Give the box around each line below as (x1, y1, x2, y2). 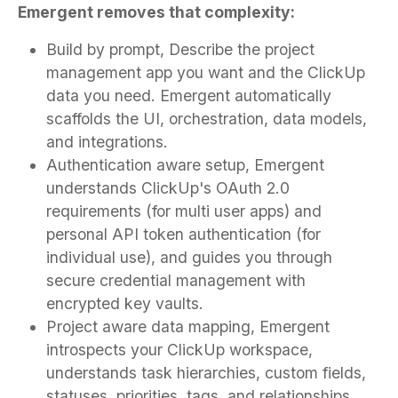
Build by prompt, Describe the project (46, 39, 314, 59)
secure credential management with (46, 270, 306, 290)
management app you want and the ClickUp (46, 62, 365, 82)
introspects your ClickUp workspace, (46, 339, 313, 359)
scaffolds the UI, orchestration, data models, (46, 108, 367, 128)
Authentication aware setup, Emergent (46, 155, 324, 174)
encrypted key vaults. (46, 293, 203, 313)
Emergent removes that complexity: (18, 2, 295, 21)
